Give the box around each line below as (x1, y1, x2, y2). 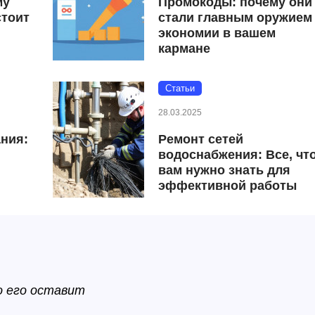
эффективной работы (158, 178, 297, 193)
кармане (158, 41, 211, 56)
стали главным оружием (158, 10, 313, 25)
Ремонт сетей (158, 131, 244, 146)
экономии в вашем (158, 25, 276, 40)
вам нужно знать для (158, 162, 291, 177)
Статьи (165, 82, 195, 94)
